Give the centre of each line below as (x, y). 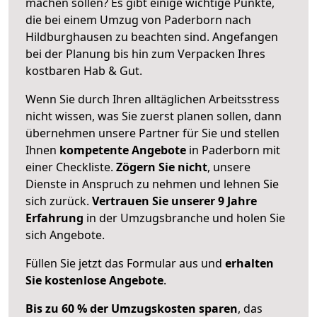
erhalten (249, 263)
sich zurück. (59, 201)
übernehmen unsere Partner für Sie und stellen (152, 133)
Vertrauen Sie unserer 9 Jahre (174, 201)
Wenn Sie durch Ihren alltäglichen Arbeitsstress (152, 99)
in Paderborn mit (233, 150)
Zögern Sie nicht (162, 167)
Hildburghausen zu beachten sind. (119, 36)
